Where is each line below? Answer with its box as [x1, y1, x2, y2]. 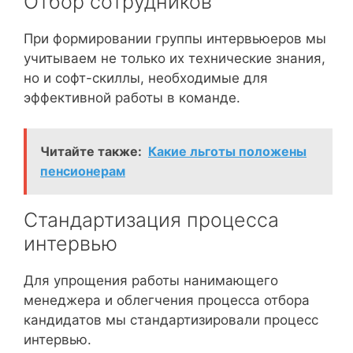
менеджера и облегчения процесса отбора [24, 292, 310, 308]
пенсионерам [40, 162, 125, 179]
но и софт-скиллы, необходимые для [24, 70, 268, 87]
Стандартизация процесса [24, 207, 279, 232]
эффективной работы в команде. [24, 90, 240, 106]
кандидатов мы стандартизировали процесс [24, 311, 318, 328]
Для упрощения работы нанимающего [24, 272, 278, 288]
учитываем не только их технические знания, [24, 50, 325, 67]
